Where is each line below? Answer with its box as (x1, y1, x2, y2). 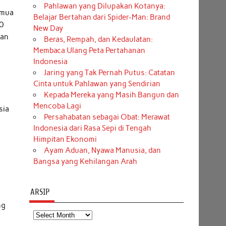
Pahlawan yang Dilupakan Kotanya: (43, 2, 165, 11)
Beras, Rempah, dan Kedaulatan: (43, 35, 153, 44)
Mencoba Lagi (33, 101, 81, 111)
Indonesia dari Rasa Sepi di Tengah (33, 124, 151, 133)
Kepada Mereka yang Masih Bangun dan (43, 90, 179, 100)
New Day (33, 24, 63, 33)
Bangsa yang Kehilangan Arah (33, 157, 137, 166)
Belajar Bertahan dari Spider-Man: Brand (33, 13, 170, 22)
